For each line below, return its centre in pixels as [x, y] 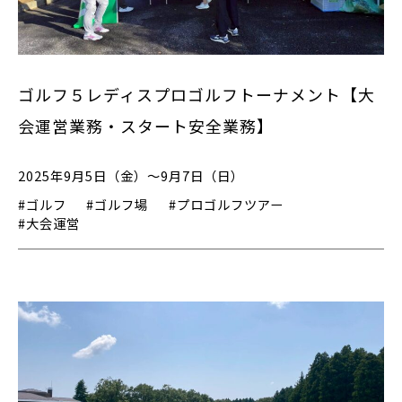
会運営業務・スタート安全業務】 [146, 125]
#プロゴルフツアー [226, 204]
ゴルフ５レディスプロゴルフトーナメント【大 [197, 94]
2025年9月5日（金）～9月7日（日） [131, 175]
